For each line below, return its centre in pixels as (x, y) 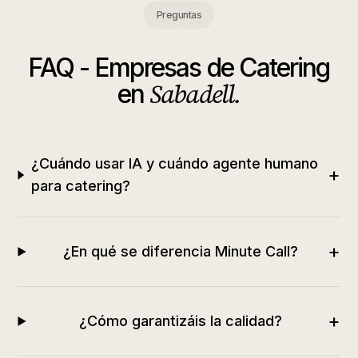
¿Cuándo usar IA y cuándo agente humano (174, 163)
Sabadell (192, 94)
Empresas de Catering (212, 68)
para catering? (80, 186)
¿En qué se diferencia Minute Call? (180, 251)
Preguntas (179, 15)
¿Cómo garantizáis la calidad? (180, 321)
